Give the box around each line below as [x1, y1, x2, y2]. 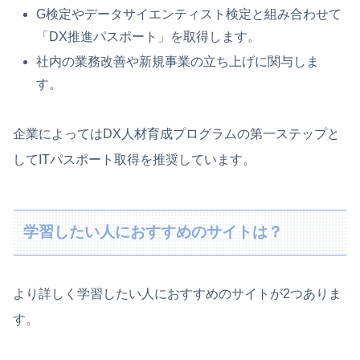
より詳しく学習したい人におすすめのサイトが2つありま [13, 286, 342, 301]
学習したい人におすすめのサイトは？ [23, 223, 284, 241]
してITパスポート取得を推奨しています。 [13, 152, 256, 166]
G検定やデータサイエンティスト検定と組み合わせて [36, 6, 342, 21]
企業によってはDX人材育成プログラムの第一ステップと [13, 126, 340, 141]
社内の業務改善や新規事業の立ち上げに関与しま [36, 54, 320, 68]
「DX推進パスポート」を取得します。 [36, 29, 261, 43]
